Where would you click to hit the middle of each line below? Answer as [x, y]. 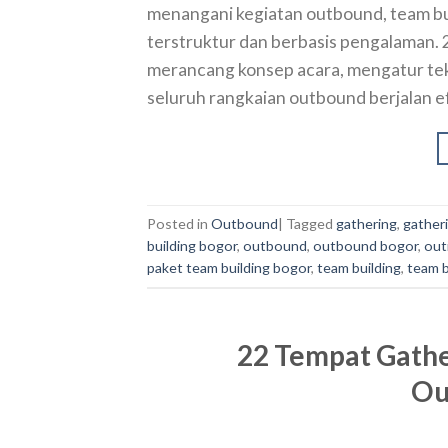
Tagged [311, 223]
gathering [366, 223]
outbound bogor [365, 245]
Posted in [179, 223]
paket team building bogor [229, 267]
